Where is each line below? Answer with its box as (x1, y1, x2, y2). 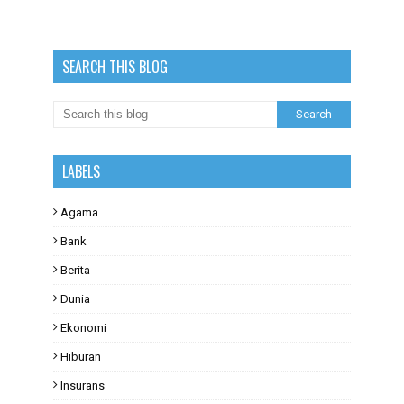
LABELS (62, 161, 100, 182)
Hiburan (60, 350, 101, 363)
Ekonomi (60, 321, 106, 335)
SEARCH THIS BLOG (62, 56, 168, 78)
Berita (60, 263, 90, 277)
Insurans (60, 379, 105, 392)
